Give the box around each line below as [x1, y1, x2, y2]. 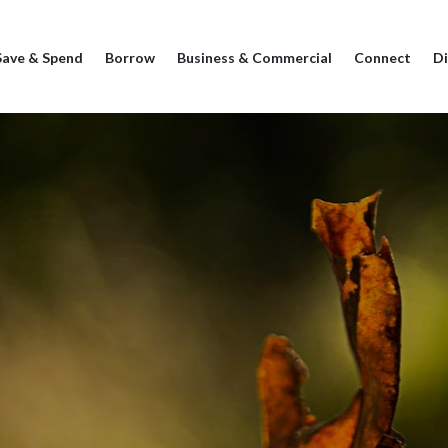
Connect [353, 49, 411, 66]
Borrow [104, 49, 155, 66]
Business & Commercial [176, 49, 332, 66]
